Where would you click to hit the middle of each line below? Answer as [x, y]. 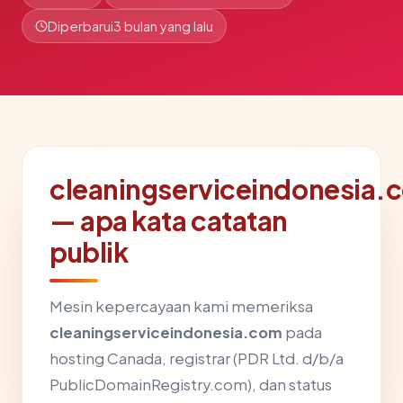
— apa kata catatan [169, 220]
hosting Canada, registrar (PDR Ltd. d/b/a [197, 358]
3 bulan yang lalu [163, 26]
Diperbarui [81, 26]
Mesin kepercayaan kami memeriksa [181, 306]
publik [89, 252]
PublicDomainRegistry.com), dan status [191, 385]
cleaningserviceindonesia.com [166, 332]
